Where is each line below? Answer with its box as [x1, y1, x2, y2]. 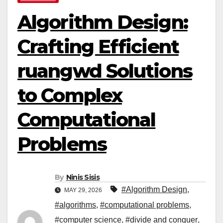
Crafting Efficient [17, 35, 179, 59]
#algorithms [55, 200, 96, 209]
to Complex [17, 84, 122, 108]
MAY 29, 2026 [63, 186, 104, 194]
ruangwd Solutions [17, 59, 192, 83]
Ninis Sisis [66, 172, 100, 182]
